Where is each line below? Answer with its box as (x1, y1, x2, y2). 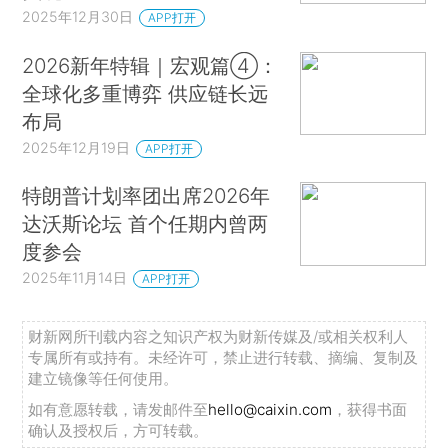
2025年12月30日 (22, 7, 134, 25)
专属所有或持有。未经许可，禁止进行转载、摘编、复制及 (28, 347, 419, 367)
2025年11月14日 (22, 269, 128, 287)
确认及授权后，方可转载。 (28, 420, 209, 440)
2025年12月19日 (22, 138, 131, 156)
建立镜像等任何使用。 (28, 368, 179, 388)
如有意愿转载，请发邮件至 (28, 399, 209, 419)
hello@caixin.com (208, 399, 333, 419)
